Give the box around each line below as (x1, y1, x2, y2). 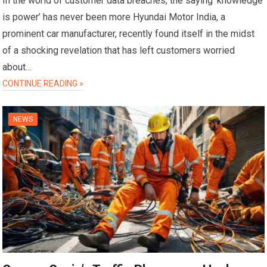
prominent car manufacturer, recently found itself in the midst (2, 28, 255, 40)
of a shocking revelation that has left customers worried (2, 45, 235, 57)
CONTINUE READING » (2, 79, 84, 89)
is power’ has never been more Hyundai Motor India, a (2, 11, 226, 23)
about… (2, 61, 32, 73)
